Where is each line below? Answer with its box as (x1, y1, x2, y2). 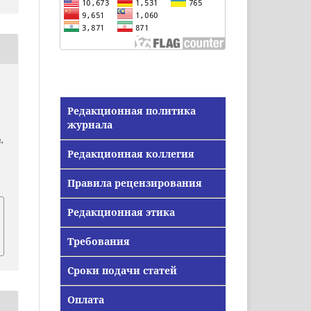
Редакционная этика (67, 205, 175, 219)
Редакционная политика (67, 103, 196, 117)
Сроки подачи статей (67, 263, 177, 277)
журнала (67, 117, 112, 131)
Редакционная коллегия (67, 146, 194, 160)
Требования (67, 234, 130, 248)
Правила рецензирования (67, 176, 202, 190)
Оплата (67, 292, 104, 306)
